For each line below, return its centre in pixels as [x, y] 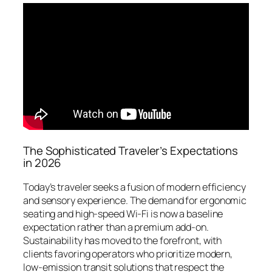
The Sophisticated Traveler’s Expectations [131, 151]
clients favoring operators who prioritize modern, [128, 253]
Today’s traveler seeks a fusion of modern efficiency [134, 187]
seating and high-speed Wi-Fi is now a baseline [123, 213]
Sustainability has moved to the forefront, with [123, 240]
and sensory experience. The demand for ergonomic [135, 200]
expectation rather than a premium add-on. [116, 227]
